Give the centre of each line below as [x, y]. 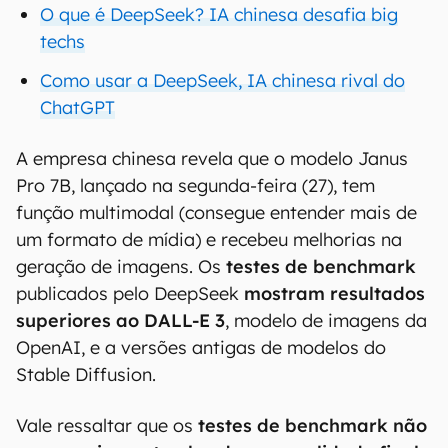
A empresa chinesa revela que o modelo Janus [212, 158]
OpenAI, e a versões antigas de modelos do [201, 347]
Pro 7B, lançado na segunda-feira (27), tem [195, 185]
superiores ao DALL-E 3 [120, 320]
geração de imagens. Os [121, 266]
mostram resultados [332, 293]
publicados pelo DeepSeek [127, 293]
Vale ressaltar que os [107, 425]
